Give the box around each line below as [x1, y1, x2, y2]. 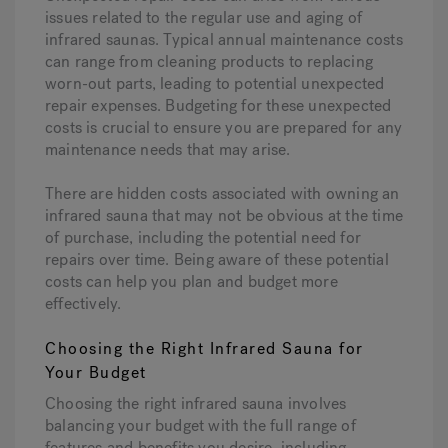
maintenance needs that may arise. [45, 139, 291, 161]
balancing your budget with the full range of [45, 415, 356, 437]
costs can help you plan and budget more [45, 271, 338, 293]
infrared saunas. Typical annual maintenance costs [45, 29, 403, 51]
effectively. [45, 293, 122, 315]
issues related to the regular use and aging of [45, 7, 363, 29]
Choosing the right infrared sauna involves [45, 393, 347, 415]
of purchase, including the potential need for [45, 227, 362, 249]
